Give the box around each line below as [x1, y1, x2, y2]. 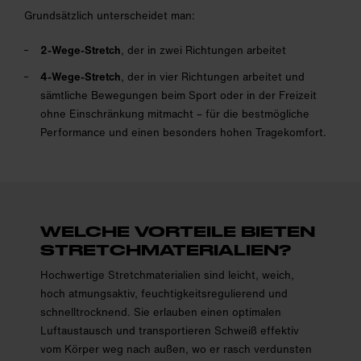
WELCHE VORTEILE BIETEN [40, 222, 315, 240]
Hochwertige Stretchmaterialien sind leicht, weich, [40, 267, 294, 283]
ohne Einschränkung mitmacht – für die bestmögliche [40, 106, 309, 122]
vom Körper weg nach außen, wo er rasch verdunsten [40, 341, 312, 357]
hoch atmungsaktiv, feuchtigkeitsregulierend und [40, 285, 288, 301]
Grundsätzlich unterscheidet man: [24, 7, 195, 23]
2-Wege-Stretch [40, 42, 121, 58]
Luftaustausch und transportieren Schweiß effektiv [40, 322, 299, 338]
